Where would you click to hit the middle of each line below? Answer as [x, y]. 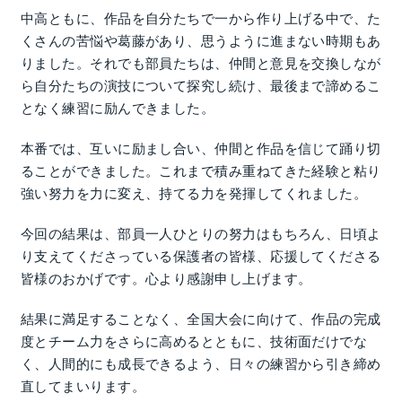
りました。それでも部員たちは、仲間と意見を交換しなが [201, 63]
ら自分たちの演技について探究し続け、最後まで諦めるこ [201, 85]
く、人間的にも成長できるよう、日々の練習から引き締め [201, 363]
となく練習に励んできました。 [118, 108]
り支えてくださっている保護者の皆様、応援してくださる [201, 256]
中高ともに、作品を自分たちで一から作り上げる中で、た [201, 18]
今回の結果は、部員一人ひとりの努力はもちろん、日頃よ [201, 233]
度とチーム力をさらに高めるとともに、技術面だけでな [194, 341]
